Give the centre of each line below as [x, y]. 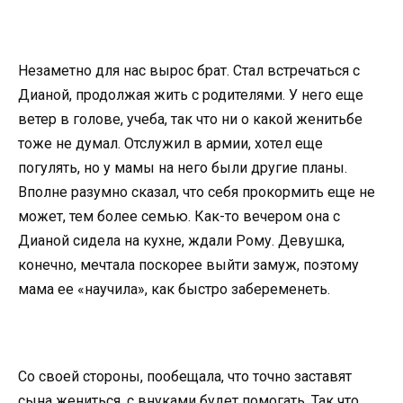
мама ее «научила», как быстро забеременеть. [174, 289]
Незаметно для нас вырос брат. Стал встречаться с [189, 70]
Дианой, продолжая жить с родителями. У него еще [191, 94]
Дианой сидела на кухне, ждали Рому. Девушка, [181, 240]
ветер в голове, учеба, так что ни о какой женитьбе [190, 119]
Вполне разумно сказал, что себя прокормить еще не [197, 192]
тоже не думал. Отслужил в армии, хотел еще [170, 143]
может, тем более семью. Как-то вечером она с [179, 216]
